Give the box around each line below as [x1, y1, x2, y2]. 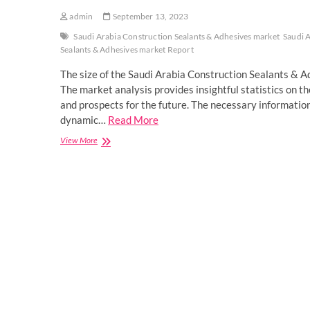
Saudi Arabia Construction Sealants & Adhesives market [73, 31, 280, 42]
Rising [97, 246, 118, 257]
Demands [97, 259, 129, 270]
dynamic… [60, 113, 108, 127]
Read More [108, 113, 158, 127]
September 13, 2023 [111, 11, 189, 22]
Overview [97, 221, 131, 232]
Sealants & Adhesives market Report [60, 44, 194, 55]
